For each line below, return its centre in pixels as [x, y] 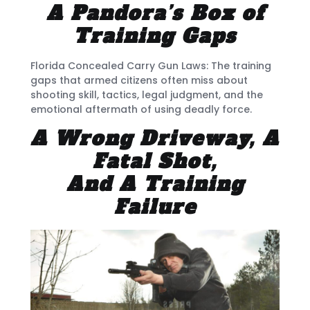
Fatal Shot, [155, 161]
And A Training [155, 184]
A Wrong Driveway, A [155, 138]
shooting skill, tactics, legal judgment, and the [147, 95]
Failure [155, 207]
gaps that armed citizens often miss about [139, 81]
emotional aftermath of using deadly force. [141, 110]
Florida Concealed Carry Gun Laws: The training [151, 66]
